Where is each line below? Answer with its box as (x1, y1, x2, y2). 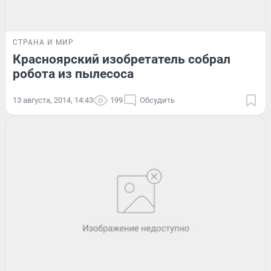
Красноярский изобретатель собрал (13, 52, 230, 67)
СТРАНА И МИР (13, 38, 74, 47)
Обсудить (140, 96, 175, 105)
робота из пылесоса (13, 67, 134, 82)
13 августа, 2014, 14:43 (13, 96, 93, 105)
